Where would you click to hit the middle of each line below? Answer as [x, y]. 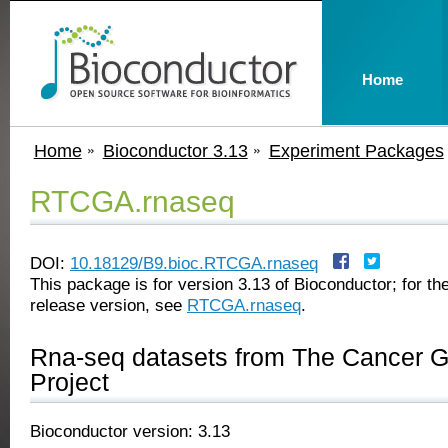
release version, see [108, 305]
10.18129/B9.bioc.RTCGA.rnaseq [194, 263]
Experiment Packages [356, 150]
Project [69, 381]
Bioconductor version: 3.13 [130, 431]
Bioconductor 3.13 [175, 150]
